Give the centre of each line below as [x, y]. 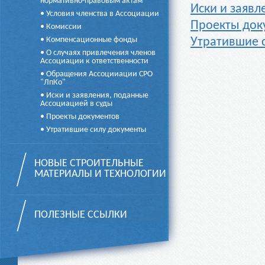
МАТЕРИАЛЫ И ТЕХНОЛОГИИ [100, 174]
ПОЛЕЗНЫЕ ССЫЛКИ [81, 215]
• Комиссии [61, 27]
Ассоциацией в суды [76, 104]
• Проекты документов [80, 117]
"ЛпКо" [53, 83]
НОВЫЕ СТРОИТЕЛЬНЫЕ [89, 164]
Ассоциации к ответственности [94, 61]
